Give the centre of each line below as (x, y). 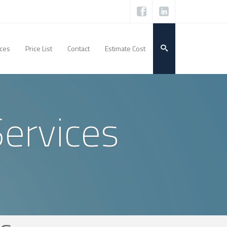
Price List (39, 48)
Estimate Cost (125, 48)
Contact (79, 48)
